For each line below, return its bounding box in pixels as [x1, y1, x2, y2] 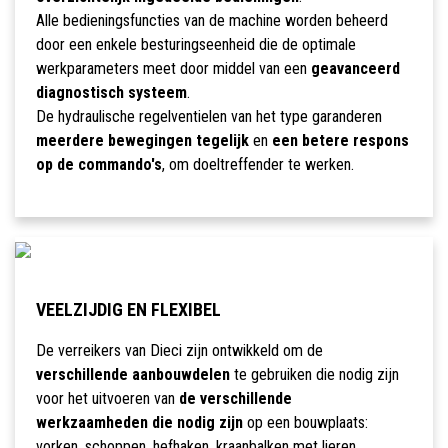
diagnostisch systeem [35, 83, 187, 103]
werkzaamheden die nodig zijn [35, 413, 243, 433]
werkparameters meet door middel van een [35, 59, 311, 79]
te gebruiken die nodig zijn [229, 365, 399, 385]
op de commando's [35, 155, 162, 175]
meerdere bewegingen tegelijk [35, 131, 249, 151]
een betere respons [271, 131, 409, 151]
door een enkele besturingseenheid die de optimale [35, 35, 356, 55]
